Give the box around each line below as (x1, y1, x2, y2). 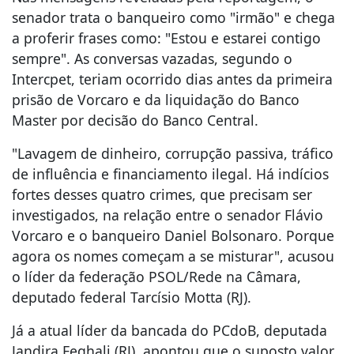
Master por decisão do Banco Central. (12, 111, 258, 130)
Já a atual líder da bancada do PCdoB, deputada (12, 321, 327, 341)
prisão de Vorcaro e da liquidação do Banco (12, 90, 299, 110)
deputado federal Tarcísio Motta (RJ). (12, 288, 251, 307)
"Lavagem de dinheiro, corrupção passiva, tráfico (12, 144, 333, 164)
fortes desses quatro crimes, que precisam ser (12, 185, 312, 205)
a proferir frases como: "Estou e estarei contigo (12, 28, 321, 48)
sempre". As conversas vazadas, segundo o (12, 49, 292, 69)
